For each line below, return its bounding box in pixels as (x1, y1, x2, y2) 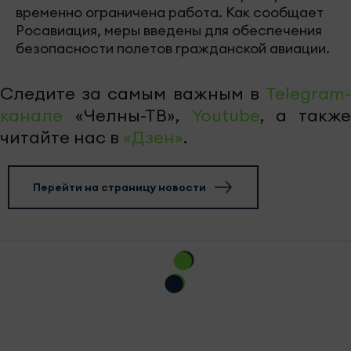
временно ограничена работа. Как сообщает (16, 2, 324, 21)
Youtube (191, 103, 260, 126)
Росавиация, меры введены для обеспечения (16, 20, 322, 39)
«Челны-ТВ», (63, 103, 192, 126)
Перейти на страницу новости (33, 179, 206, 194)
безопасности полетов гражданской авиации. (16, 38, 330, 57)
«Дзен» (123, 125, 183, 148)
